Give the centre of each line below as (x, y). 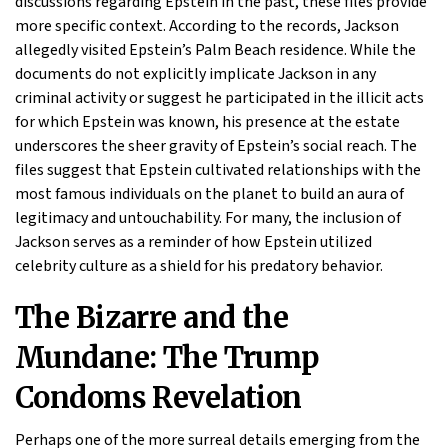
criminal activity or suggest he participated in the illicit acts (219, 97)
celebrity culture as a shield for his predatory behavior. (199, 265)
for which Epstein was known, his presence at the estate (207, 121)
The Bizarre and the (152, 317)
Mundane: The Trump (167, 357)
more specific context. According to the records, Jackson (207, 25)
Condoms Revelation (158, 397)
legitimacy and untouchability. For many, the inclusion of (208, 217)
